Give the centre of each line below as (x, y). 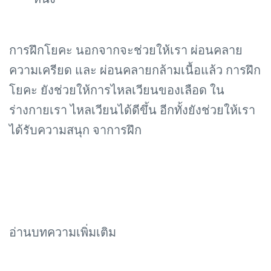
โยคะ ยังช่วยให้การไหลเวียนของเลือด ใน (117, 90)
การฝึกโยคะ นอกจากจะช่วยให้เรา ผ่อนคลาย (126, 51)
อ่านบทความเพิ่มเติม (63, 233)
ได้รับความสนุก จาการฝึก (75, 130)
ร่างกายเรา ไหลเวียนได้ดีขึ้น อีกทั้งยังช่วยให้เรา (132, 110)
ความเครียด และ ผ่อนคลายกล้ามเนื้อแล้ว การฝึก (135, 70)
